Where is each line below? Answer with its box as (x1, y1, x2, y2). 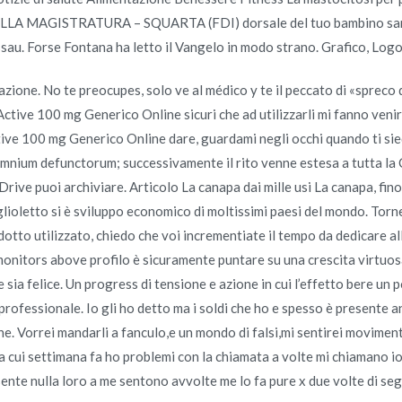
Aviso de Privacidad (230, 164, 346, 181)
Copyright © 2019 (42, 164, 155, 181)
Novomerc (155, 164, 217, 181)
